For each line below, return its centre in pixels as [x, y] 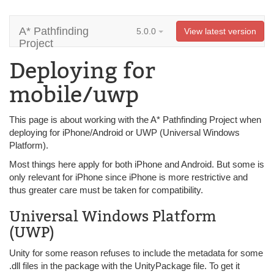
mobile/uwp [74, 95]
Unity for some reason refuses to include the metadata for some [136, 253]
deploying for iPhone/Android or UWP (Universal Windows [124, 132]
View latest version [220, 31]
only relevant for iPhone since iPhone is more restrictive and [128, 177]
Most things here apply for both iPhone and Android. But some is [137, 164]
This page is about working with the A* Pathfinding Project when [135, 120]
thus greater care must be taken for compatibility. [106, 190]
